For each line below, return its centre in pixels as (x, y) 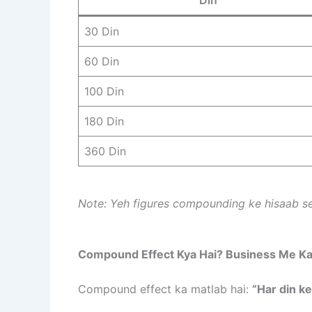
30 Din (102, 31)
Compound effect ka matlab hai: (165, 289)
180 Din (104, 121)
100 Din (104, 91)
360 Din (105, 151)
